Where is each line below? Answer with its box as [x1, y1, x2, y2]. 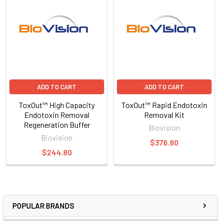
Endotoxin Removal [24, 110, 89, 119]
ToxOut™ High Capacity [19, 100, 95, 110]
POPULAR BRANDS [12, 201, 74, 210]
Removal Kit [144, 110, 184, 119]
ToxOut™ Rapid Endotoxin [121, 100, 207, 110]
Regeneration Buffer [23, 119, 90, 129]
